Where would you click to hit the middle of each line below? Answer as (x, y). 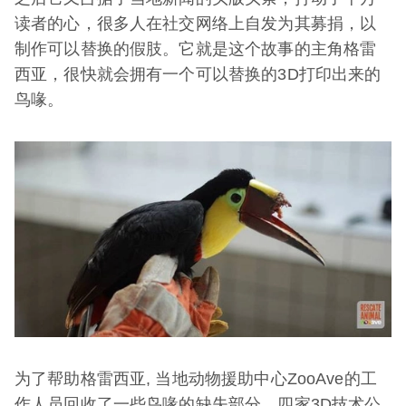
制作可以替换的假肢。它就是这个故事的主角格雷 (196, 49)
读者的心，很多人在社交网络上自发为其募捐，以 (196, 24)
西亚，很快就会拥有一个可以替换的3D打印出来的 (198, 74)
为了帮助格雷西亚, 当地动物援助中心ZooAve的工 (196, 379)
